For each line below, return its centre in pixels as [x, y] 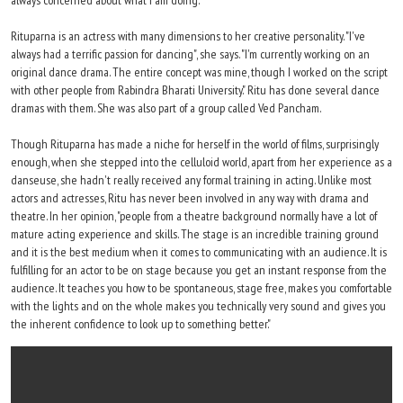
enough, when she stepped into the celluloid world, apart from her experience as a [201, 162]
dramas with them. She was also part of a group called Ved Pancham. [166, 108]
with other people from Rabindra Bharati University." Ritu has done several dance [195, 90]
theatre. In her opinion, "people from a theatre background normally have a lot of [194, 216]
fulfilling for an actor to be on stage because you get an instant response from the [199, 270]
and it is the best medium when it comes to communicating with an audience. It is [199, 252]
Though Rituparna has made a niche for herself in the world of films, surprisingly [195, 144]
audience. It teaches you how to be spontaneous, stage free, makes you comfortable [201, 288]
